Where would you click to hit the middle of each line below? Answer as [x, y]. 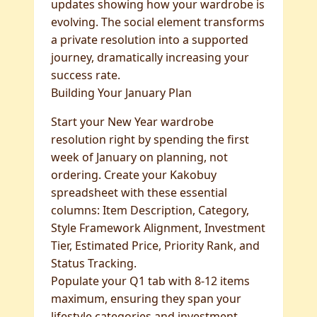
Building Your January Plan [121, 93]
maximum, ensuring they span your [146, 299]
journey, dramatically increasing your [150, 57]
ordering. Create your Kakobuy [134, 175]
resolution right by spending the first [150, 139]
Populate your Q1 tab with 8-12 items [150, 281]
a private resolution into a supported [150, 40]
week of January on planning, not [139, 157]
